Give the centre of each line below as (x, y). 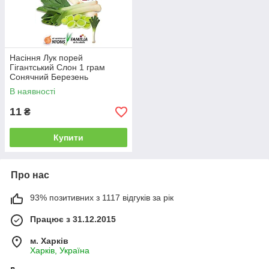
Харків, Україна (60, 251)
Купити (68, 138)
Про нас (30, 175)
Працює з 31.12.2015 (73, 219)
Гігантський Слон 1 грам (57, 68)
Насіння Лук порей (46, 58)
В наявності (32, 92)
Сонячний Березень (49, 77)
